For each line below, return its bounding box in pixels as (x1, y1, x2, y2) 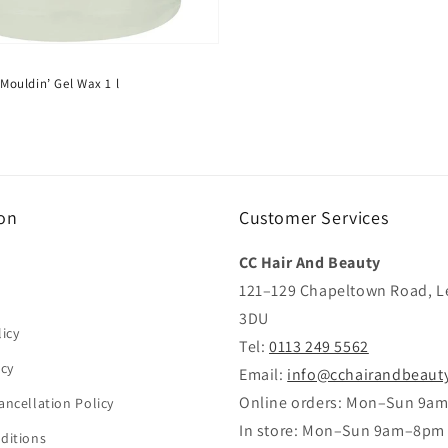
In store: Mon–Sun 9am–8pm (239, 420, 445, 441)
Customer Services (239, 206, 389, 229)
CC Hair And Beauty (239, 252, 381, 273)
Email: (239, 364, 288, 385)
